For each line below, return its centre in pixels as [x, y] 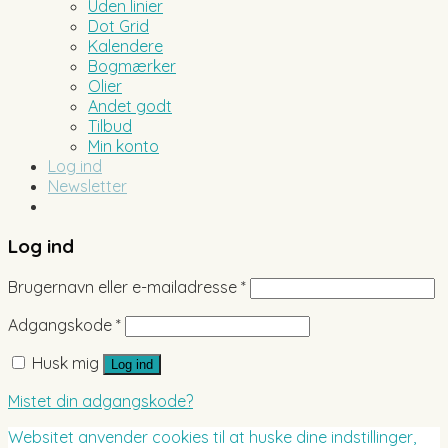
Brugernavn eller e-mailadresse [124, 287]
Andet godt [130, 105]
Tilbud [110, 125]
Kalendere [125, 45]
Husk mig [65, 363]
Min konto [123, 145]
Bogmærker [132, 65]
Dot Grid [118, 25]
